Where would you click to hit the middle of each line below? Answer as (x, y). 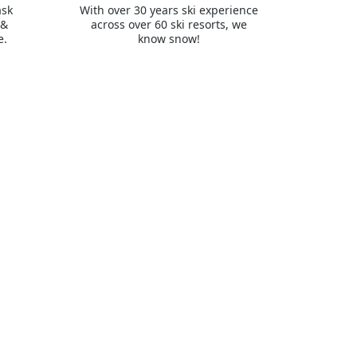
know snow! (169, 38)
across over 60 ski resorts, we (169, 24)
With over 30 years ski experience (169, 10)
